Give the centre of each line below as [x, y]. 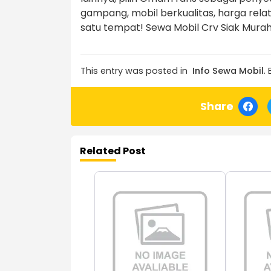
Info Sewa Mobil [228, 71]
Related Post [113, 151]
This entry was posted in [134, 71]
